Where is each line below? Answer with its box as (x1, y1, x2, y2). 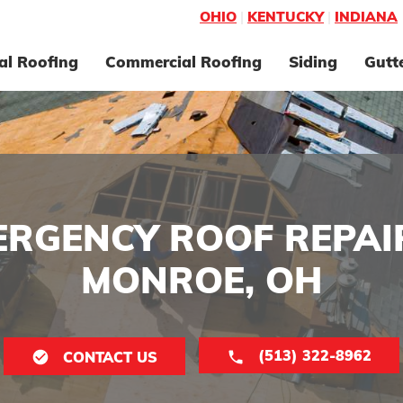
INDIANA (335, 8, 398, 25)
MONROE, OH (81, 257, 322, 302)
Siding (289, 52, 337, 72)
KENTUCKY (247, 8, 324, 25)
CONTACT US (63, 347, 157, 366)
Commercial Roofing (105, 52, 262, 72)
